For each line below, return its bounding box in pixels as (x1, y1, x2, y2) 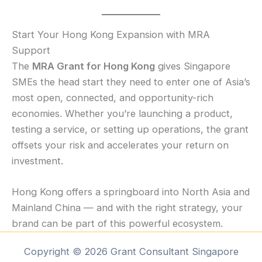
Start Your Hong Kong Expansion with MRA (12, 28, 210, 40)
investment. (12, 154, 63, 167)
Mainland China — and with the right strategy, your (12, 201, 243, 213)
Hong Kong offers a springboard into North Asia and (12, 185, 250, 198)
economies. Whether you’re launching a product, (12, 107, 233, 119)
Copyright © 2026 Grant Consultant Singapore (23, 246, 239, 257)
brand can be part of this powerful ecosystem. (12, 217, 223, 229)
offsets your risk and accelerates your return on (12, 139, 229, 151)
